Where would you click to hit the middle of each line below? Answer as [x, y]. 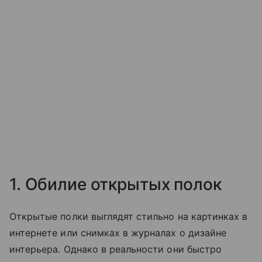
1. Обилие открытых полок [118, 185]
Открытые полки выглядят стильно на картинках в [129, 217]
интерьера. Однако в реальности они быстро [116, 249]
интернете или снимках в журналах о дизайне [118, 233]
